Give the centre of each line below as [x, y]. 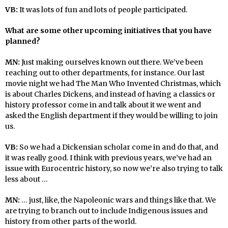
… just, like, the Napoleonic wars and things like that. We [119, 200]
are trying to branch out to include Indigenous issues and [106, 210]
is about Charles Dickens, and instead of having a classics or [110, 94]
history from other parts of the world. [71, 221]
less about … [26, 179]
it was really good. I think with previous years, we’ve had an [108, 158]
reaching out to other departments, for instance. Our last [105, 73]
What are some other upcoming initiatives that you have [108, 30]
